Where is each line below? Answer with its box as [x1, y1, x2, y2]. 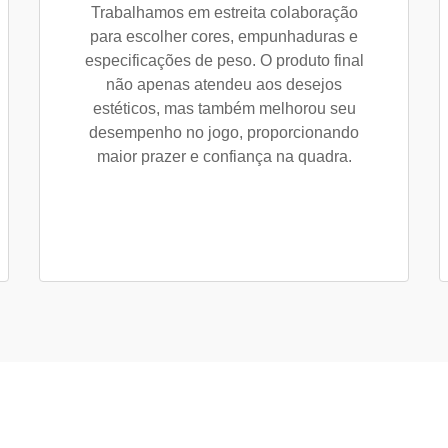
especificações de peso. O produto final [84, 52, 364, 69]
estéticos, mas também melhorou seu [92, 100, 356, 117]
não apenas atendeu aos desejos [106, 76, 342, 93]
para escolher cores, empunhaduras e [90, 28, 358, 45]
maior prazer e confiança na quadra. [96, 148, 352, 165]
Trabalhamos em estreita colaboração [90, 4, 358, 21]
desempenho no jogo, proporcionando [89, 124, 359, 141]
